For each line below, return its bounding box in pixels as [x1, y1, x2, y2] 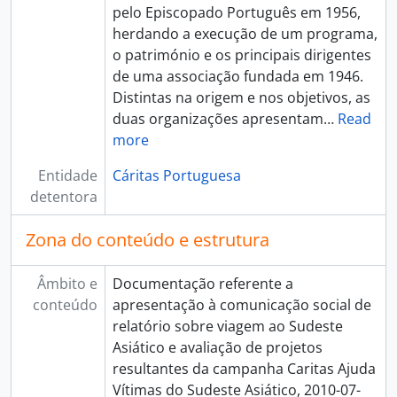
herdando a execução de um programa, [112, 24, 378, 43]
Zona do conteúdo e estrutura [26, 228, 269, 252]
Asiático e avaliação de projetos [112, 338, 323, 357]
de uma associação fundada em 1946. [112, 66, 363, 86]
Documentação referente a [112, 274, 293, 293]
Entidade [37, 166, 97, 185]
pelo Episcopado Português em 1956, [112, 3, 361, 22]
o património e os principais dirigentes [112, 45, 371, 65]
